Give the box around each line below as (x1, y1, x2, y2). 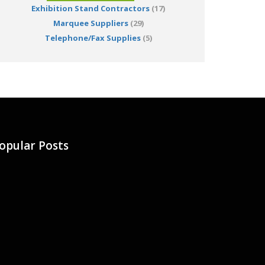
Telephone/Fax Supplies (44, 33, 141, 44)
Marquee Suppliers (53, 18, 128, 29)
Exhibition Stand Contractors (31, 3, 150, 14)
